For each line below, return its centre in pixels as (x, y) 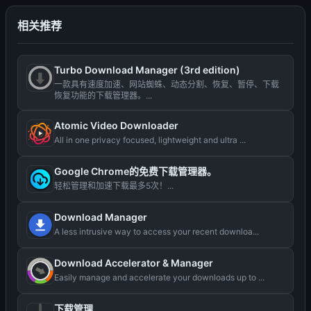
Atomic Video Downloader (116, 125)
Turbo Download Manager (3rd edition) (147, 70)
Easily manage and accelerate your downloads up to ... (159, 277)
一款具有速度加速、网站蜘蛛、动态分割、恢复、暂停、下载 (167, 84)
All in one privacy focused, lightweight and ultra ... (150, 140)
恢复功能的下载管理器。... (103, 95)
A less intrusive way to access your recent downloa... (157, 232)
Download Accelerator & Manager (134, 263)
